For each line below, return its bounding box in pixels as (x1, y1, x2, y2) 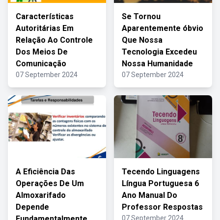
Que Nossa (122, 35, 163, 45)
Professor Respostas (122, 202, 203, 212)
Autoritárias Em (16, 24, 74, 33)
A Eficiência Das (16, 167, 75, 176)
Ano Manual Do (122, 191, 177, 200)
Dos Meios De (16, 47, 68, 56)
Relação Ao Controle (16, 35, 93, 45)
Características (16, 12, 74, 21)
